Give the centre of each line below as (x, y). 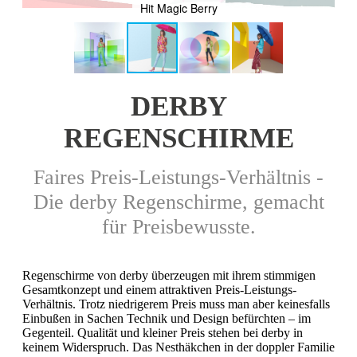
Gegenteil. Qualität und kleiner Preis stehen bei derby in (163, 333)
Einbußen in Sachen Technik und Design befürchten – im (167, 319)
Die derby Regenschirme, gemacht (178, 202)
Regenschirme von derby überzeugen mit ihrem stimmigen (169, 276)
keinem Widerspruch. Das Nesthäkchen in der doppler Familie (178, 347)
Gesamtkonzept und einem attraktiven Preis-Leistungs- (159, 290)
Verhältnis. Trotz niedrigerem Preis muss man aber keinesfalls (176, 304)
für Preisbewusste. (178, 227)
